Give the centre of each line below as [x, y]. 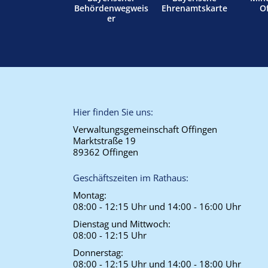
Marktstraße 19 [104, 141]
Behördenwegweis [112, 8]
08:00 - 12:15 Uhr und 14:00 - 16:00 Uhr [157, 206]
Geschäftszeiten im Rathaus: [131, 178]
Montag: [90, 195]
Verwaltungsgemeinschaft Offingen [145, 129]
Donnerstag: [98, 252]
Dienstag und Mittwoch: [122, 224]
